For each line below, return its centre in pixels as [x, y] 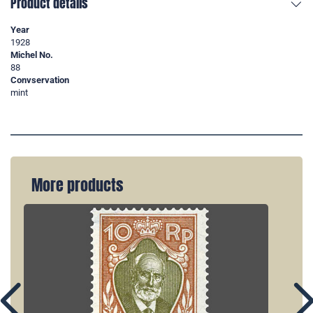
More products [77, 185]
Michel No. [32, 55]
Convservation [40, 80]
